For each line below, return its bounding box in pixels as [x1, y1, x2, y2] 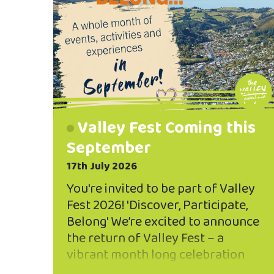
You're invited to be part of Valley [67, 177, 255, 200]
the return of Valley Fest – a [67, 227, 224, 250]
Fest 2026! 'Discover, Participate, [67, 194, 248, 217]
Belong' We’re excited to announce [67, 210, 259, 233]
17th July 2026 [67, 157, 137, 175]
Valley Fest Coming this [77, 114, 256, 141]
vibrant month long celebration [67, 243, 245, 266]
